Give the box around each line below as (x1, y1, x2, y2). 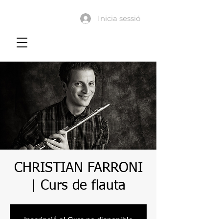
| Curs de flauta (31, 179, 126, 193)
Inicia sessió (98, 14, 140, 23)
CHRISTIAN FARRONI (14, 161, 143, 175)
